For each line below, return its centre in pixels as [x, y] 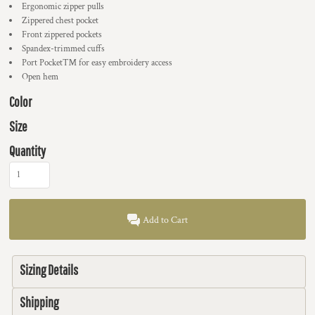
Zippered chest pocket [60, 21]
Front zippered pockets [62, 35]
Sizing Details [49, 270]
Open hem [40, 77]
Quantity [27, 151]
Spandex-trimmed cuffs [63, 49]
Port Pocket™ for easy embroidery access [97, 63]
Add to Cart [166, 220]
